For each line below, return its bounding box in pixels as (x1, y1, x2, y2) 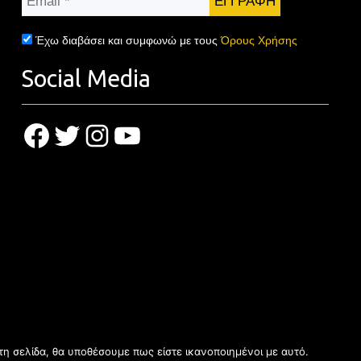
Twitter (51, 123, 117, 146)
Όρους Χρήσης (220, 33, 297, 47)
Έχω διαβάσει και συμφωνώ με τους (35, 33, 221, 47)
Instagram (81, 123, 169, 146)
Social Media (21, 64, 151, 91)
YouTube (111, 123, 190, 146)
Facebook (20, 123, 106, 146)
